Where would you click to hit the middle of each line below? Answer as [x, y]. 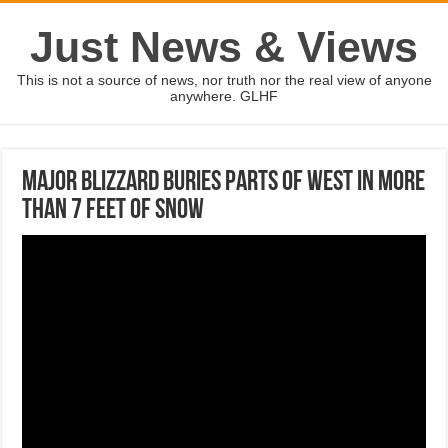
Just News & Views [224, 47]
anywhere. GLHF [224, 96]
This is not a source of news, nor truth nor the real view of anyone [224, 80]
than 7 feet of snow [113, 211]
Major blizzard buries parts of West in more [224, 183]
